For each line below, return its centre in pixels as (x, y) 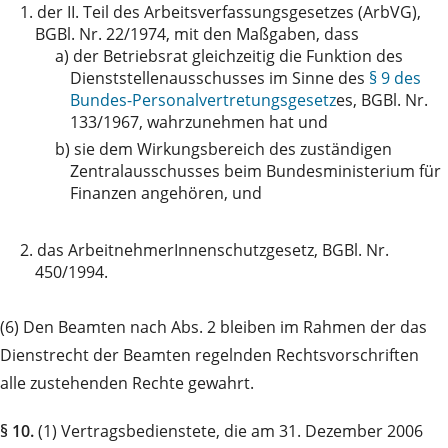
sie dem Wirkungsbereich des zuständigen (233, 149)
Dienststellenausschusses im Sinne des (219, 78)
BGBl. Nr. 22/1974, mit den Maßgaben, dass (197, 34)
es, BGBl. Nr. (382, 100)
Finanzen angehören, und (166, 193)
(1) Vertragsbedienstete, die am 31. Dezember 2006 (228, 431)
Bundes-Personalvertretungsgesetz (203, 100)
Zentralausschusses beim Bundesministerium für (255, 171)
